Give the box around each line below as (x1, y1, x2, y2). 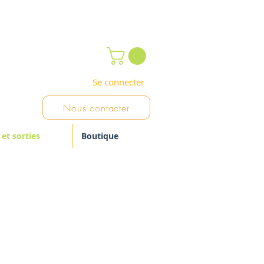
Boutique (81, 130, 118, 142)
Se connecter (93, 76, 144, 88)
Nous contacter (63, 101, 130, 114)
